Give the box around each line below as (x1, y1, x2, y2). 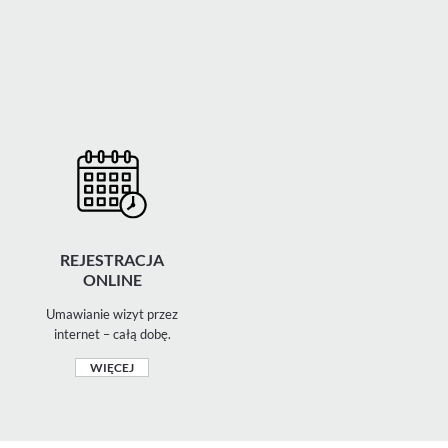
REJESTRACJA (60, 250, 164, 269)
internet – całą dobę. (53, 326, 171, 342)
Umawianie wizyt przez (46, 306, 178, 322)
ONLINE (82, 270, 142, 289)
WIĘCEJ (90, 360, 134, 375)
